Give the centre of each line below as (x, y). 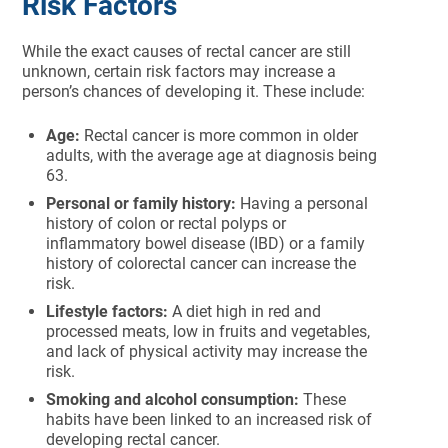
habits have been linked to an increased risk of (209, 419)
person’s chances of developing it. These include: (194, 91)
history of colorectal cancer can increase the (201, 263)
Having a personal (302, 203)
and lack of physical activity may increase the (207, 351)
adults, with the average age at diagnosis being (212, 155)
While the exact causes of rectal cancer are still (187, 51)
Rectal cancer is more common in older (219, 135)
